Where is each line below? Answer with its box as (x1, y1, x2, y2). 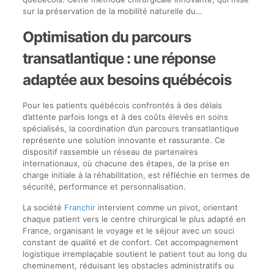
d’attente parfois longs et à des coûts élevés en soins (22, 111, 228, 122)
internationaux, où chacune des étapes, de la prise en (22, 158, 229, 168)
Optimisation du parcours (22, 28, 191, 46)
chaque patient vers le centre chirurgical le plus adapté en (22, 213, 246, 224)
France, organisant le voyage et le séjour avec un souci (22, 225, 234, 235)
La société (22, 202, 64, 212)
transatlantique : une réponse (22, 49, 215, 67)
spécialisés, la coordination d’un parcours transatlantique (22, 123, 239, 133)
